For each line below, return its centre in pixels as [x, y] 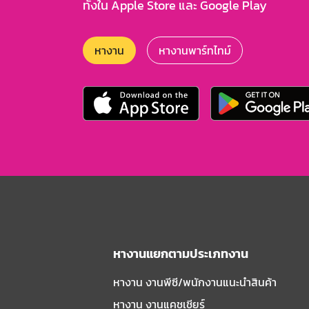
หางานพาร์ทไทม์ [195, 50]
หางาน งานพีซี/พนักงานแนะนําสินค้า [195, 282]
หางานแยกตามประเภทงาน [180, 253]
